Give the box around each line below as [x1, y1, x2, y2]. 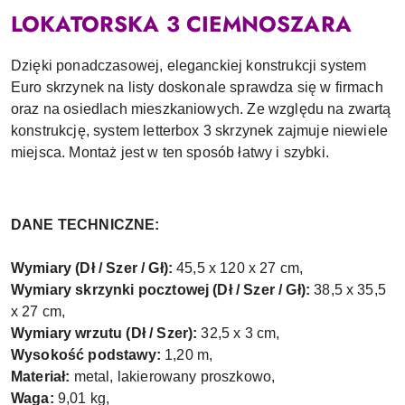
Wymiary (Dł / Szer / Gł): [11, 260, 173, 276]
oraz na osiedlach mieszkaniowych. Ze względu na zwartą [11, 101, 391, 117]
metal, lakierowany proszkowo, [73, 369, 276, 384]
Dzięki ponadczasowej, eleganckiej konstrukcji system [11, 58, 367, 73]
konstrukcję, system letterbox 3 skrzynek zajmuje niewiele [11, 123, 389, 138]
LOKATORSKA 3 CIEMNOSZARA [11, 8, 352, 40]
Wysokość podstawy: [11, 347, 165, 363]
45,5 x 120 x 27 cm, [173, 260, 304, 276]
